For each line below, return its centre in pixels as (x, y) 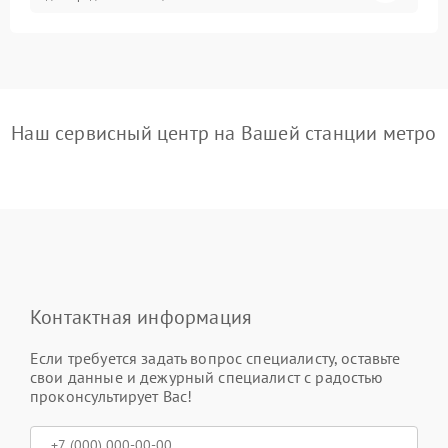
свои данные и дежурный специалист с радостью (207, 377)
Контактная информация (141, 317)
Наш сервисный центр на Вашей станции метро (224, 133)
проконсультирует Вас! (111, 396)
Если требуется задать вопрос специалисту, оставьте (215, 358)
